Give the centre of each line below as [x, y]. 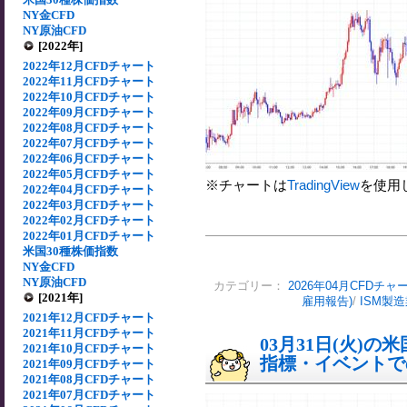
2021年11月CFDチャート [89, 333]
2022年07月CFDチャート [89, 143]
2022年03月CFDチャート [89, 205]
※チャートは [246, 185]
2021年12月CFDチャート [89, 318]
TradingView [323, 185]
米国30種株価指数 [70, 251]
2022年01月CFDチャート [89, 236]
